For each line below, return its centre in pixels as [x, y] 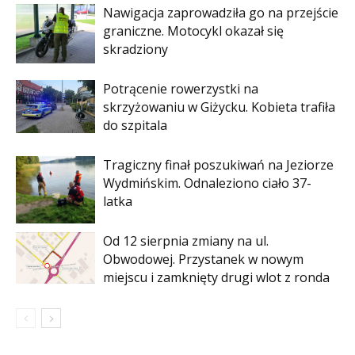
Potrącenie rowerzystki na [181, 89]
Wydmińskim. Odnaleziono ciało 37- [207, 183]
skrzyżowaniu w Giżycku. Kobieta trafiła [219, 107]
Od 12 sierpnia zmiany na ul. [186, 241]
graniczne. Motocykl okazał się [193, 31]
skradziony [136, 50]
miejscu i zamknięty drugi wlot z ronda [216, 278]
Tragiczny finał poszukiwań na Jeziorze [218, 165]
